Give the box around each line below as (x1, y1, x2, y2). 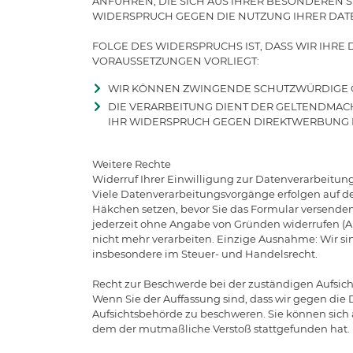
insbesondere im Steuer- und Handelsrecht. (92, 247, 318, 260)
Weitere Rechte (92, 157, 171, 170)
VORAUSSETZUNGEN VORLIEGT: (92, 54, 259, 67)
